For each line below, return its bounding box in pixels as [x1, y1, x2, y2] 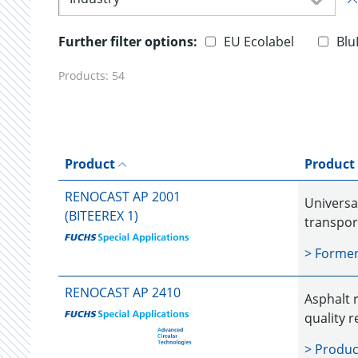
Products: [58, 68, 112, 83]
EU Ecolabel [224, 33, 294, 50]
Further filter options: [58, 33, 197, 50]
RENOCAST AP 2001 [65, 188, 181, 205]
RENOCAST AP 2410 [65, 284, 181, 301]
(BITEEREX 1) [65, 207, 138, 225]
